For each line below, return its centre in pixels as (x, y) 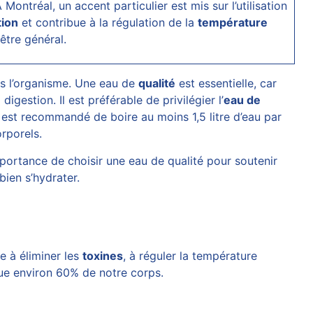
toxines (103, 256)
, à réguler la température (190, 256)
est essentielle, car (226, 83)
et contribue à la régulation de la (108, 22)
